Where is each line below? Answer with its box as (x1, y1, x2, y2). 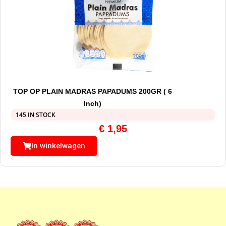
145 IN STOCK (16, 110, 55, 120)
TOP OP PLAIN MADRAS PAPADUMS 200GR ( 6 (13, 87, 172, 96)
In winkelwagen (31, 141, 85, 151)
